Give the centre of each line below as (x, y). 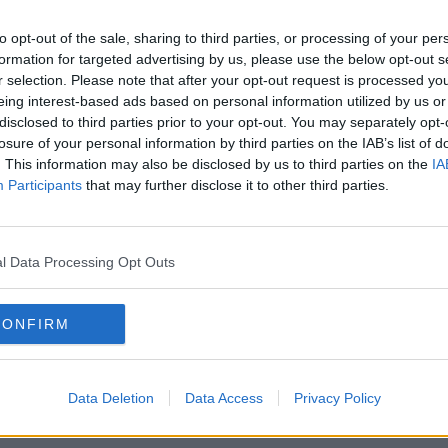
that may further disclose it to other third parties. (235, 184)
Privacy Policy (337, 397)
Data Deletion (110, 397)
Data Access (223, 397)
